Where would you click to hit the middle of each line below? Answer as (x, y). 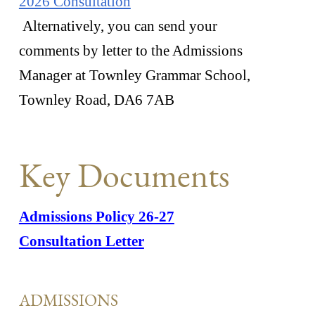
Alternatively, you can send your (118, 26)
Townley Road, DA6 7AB (96, 99)
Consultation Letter (81, 242)
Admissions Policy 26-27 (96, 217)
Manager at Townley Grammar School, (134, 75)
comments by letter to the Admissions (130, 50)
